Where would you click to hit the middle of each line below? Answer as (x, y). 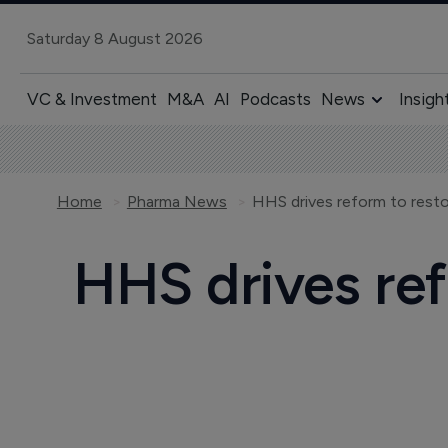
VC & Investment (91, 99)
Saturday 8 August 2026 (114, 38)
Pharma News (176, 201)
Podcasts (275, 99)
